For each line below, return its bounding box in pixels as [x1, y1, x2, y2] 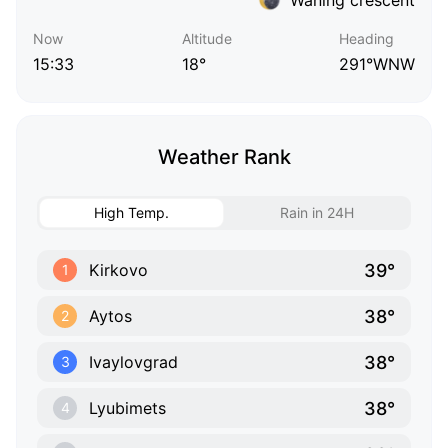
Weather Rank [157, 145, 291, 170]
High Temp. [94, 204, 169, 222]
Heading [339, 30, 394, 48]
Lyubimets [89, 398, 166, 419]
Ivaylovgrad [89, 352, 178, 373]
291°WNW [339, 54, 415, 75]
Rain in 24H [279, 204, 354, 222]
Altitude [181, 30, 232, 48]
